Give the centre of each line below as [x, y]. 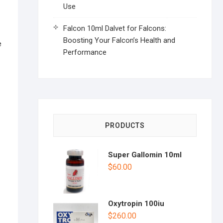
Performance [85, 52]
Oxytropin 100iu [136, 204]
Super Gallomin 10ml [145, 155]
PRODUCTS [125, 125]
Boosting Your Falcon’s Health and [119, 40]
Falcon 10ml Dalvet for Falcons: [115, 28]
